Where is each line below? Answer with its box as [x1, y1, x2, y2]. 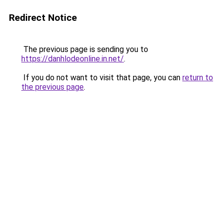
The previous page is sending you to [21, 45, 148, 54]
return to [182, 73, 213, 82]
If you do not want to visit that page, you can [21, 73, 182, 82]
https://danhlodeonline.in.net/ [21, 54, 124, 63]
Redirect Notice [9, 12, 77, 23]
